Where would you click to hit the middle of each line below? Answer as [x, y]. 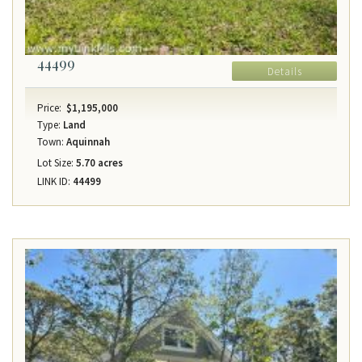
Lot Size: [55, 163]
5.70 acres [98, 163]
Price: [49, 108]
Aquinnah [87, 142]
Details [284, 72]
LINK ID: [54, 182]
